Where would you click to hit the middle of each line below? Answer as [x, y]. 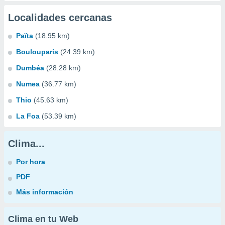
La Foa [28, 116]
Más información [45, 192]
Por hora [31, 162]
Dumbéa [30, 68]
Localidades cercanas [60, 18]
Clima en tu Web [43, 219]
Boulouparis [37, 52]
